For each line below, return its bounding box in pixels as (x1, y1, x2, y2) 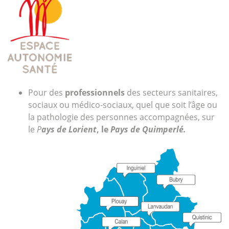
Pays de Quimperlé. (110, 124, 186, 135)
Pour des (28, 87, 65, 99)
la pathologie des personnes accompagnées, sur (28, 111, 215, 123)
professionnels (65, 87, 125, 99)
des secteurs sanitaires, (125, 87, 218, 99)
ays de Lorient (41, 124, 97, 135)
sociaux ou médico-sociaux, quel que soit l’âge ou (28, 99, 217, 111)
